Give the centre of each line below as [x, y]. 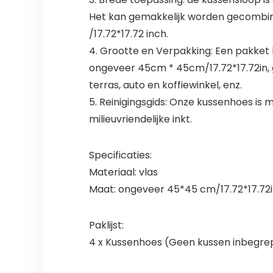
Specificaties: [120, 155]
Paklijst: [106, 225]
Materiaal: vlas [123, 172]
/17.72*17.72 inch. [128, 34]
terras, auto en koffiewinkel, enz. [165, 85]
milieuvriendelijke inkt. [140, 119]
